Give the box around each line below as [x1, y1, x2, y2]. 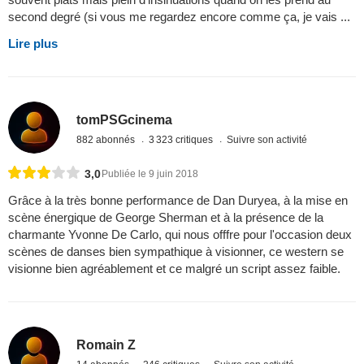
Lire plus [8, 36, 58, 50]
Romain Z [76, 338, 136, 353]
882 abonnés [76, 134, 138, 146]
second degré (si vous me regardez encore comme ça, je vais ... [8, 9, 350, 24]
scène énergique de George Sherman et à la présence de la [8, 210, 323, 224]
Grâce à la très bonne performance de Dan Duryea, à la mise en [8, 193, 348, 207]
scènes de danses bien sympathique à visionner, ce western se [8, 244, 344, 258]
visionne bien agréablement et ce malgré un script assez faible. [8, 261, 340, 275]
